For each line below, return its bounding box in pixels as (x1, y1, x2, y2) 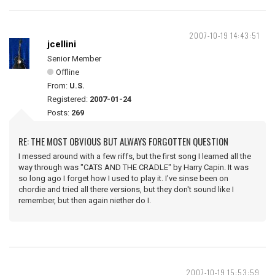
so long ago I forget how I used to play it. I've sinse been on (18, 174, 228, 183)
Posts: (47, 108, 71, 117)
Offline (56, 68, 79, 77)
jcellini (47, 39, 76, 50)
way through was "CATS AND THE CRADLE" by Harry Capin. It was (18, 163, 249, 172)
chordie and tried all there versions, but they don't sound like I (18, 185, 234, 194)
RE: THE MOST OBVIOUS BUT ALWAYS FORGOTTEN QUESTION (18, 134, 228, 148)
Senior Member (47, 54, 101, 63)
